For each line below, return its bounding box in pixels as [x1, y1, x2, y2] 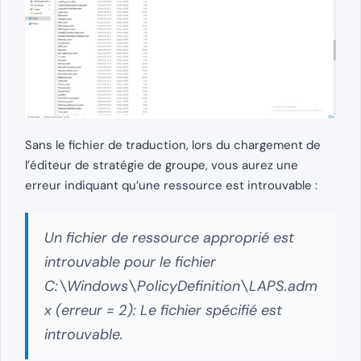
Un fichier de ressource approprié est [44, 228, 294, 248]
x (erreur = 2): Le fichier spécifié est [44, 301, 282, 321]
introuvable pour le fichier [44, 252, 216, 272]
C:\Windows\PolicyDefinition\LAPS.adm [44, 276, 317, 297]
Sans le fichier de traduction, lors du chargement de [25, 137, 321, 154]
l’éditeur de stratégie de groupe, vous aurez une [25, 157, 298, 174]
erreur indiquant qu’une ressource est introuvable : [25, 177, 317, 194]
